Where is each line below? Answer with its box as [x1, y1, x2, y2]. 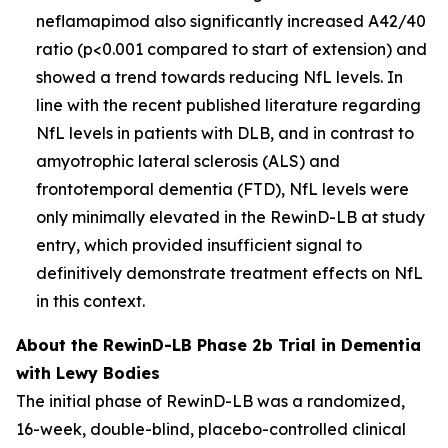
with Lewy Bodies [16, 362, 160, 383]
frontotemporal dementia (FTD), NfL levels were [36, 178, 409, 199]
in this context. [36, 290, 145, 311]
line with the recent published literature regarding [36, 94, 421, 115]
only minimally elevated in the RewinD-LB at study [36, 206, 425, 227]
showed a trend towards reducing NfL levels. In [36, 66, 403, 87]
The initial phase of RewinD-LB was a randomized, [16, 390, 405, 411]
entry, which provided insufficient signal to [36, 234, 362, 255]
